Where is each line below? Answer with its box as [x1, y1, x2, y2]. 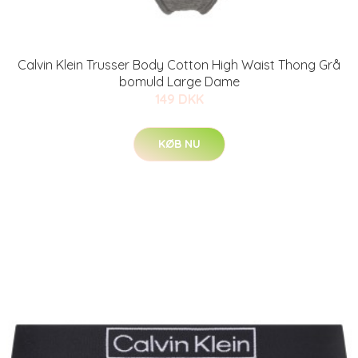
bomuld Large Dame [118, 74, 240, 89]
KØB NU [157, 137, 201, 151]
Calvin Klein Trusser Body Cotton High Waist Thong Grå [18, 57, 340, 73]
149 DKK [154, 91, 204, 107]
